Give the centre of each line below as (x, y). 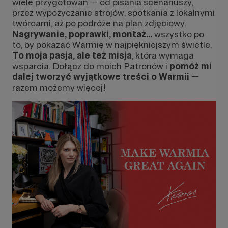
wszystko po (178, 34)
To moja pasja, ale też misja (72, 55)
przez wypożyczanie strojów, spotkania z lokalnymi (113, 12)
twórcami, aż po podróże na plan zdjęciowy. (99, 23)
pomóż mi (191, 66)
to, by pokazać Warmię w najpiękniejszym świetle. (112, 44)
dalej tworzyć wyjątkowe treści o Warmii (102, 76)
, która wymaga (163, 55)
